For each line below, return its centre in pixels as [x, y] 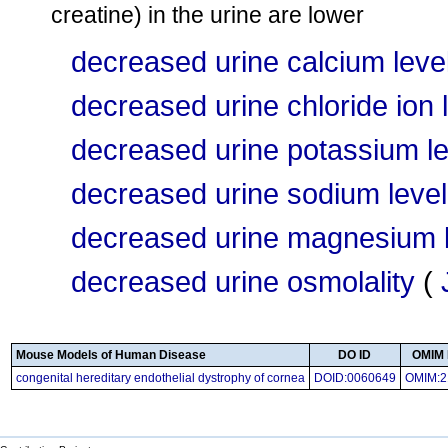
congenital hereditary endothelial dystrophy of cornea [160, 378]
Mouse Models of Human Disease [111, 355]
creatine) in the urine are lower [207, 15]
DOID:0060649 [355, 378]
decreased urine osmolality [243, 281]
